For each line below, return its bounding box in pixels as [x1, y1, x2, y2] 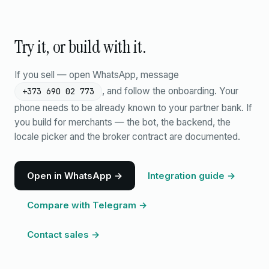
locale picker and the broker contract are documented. [14, 130, 240, 142]
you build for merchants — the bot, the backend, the [14, 116, 231, 128]
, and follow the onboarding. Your [102, 85, 238, 97]
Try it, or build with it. [14, 35, 147, 58]
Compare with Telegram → [27, 199, 147, 211]
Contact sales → [27, 228, 100, 240]
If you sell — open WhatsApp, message [14, 68, 179, 80]
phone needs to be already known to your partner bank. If [14, 101, 252, 113]
